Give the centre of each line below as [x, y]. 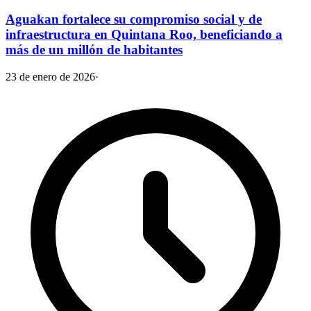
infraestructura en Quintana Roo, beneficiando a [144, 35]
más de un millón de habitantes [94, 50]
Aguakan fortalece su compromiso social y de [134, 19]
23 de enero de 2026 [50, 77]
